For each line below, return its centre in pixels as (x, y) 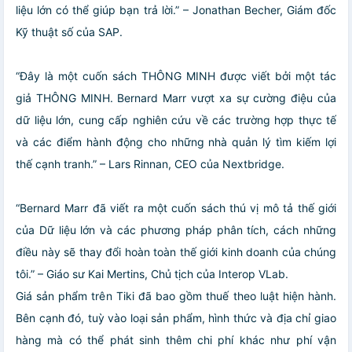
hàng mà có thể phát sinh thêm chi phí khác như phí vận (176, 339)
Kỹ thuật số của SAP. (69, 31)
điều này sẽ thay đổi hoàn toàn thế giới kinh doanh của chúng (176, 251)
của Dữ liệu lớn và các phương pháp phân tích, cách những (176, 229)
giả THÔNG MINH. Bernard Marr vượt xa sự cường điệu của (176, 97)
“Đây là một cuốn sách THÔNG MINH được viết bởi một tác (176, 75)
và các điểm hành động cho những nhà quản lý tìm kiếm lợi (176, 141)
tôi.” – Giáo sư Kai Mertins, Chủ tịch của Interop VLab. (152, 273)
